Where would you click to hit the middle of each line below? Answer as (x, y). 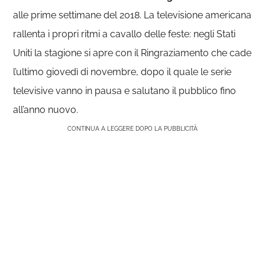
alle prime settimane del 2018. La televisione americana (132, 15)
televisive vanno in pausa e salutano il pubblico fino (125, 91)
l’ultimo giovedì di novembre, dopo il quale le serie (122, 72)
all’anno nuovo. (46, 110)
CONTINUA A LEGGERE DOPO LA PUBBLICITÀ (132, 129)
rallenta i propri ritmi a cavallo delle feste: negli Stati (125, 34)
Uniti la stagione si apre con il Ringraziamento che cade (132, 53)
